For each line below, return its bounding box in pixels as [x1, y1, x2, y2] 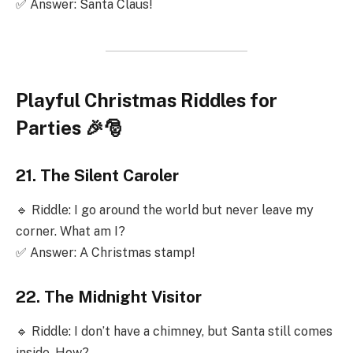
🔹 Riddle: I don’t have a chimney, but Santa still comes [16, 324, 333, 340]
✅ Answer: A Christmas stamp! [16, 245, 195, 261]
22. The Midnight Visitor [16, 288, 202, 307]
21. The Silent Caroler [16, 166, 179, 186]
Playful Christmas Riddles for [16, 89, 277, 112]
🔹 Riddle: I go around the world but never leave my [16, 203, 314, 218]
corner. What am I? [16, 224, 125, 240]
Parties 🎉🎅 [16, 117, 123, 139]
